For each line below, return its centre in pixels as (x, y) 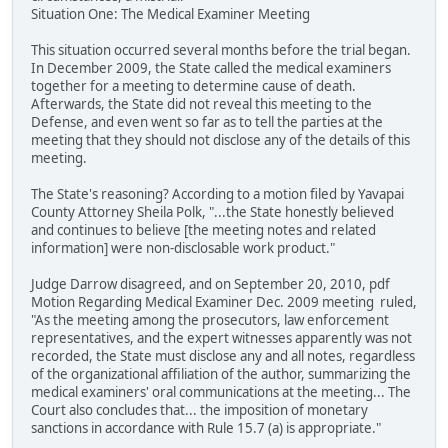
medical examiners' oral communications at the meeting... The (221, 392)
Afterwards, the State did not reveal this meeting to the (201, 104)
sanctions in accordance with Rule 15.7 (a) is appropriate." (206, 428)
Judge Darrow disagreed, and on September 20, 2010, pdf (210, 284)
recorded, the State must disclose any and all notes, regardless (223, 356)
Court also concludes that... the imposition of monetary (199, 410)
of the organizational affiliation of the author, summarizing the (221, 374)
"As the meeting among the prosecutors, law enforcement (210, 320)
